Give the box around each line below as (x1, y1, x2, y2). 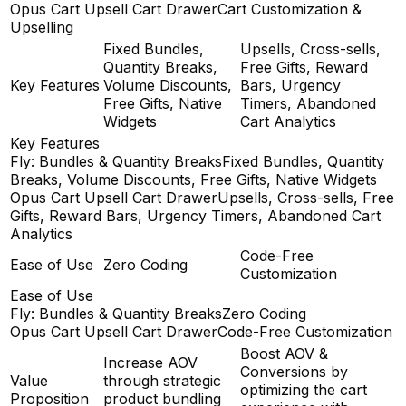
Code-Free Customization (217, 323, 392, 342)
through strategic (103, 372, 221, 391)
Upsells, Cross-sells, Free (217, 188, 394, 208)
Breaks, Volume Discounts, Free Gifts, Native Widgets (10, 170, 377, 189)
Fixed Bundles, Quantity (222, 152, 384, 171)
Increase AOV (103, 353, 198, 372)
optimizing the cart (240, 381, 367, 400)
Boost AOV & (240, 344, 328, 363)
